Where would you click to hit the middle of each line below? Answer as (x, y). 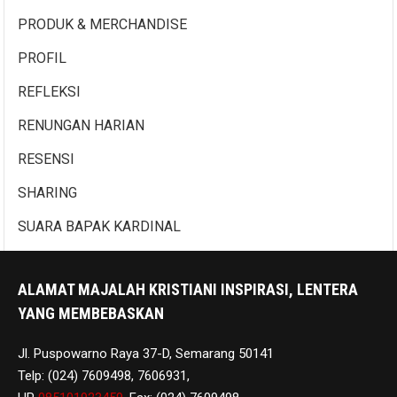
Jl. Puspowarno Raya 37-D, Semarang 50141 (146, 353)
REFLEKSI (50, 91)
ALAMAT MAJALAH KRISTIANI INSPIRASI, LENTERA (188, 289)
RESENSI (47, 159)
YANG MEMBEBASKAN (91, 313)
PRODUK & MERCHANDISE (103, 24)
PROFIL (43, 58)
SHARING (48, 192)
